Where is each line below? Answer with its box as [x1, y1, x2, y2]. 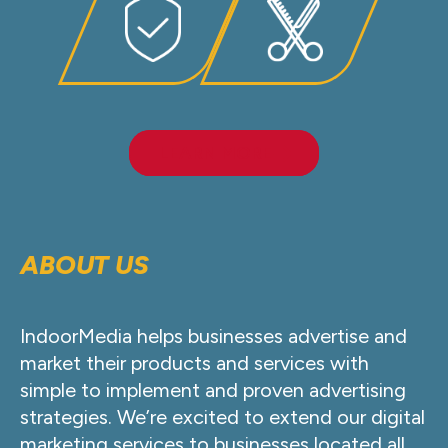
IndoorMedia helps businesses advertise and [20, 324, 407, 349]
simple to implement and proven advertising [20, 378, 406, 403]
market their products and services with [20, 351, 369, 376]
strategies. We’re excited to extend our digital [20, 405, 425, 430]
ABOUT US [20, 249, 149, 282]
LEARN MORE [158, 142, 272, 165]
